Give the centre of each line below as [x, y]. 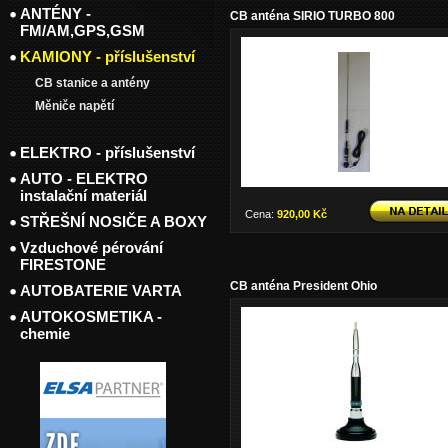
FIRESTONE [63, 264]
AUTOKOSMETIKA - [91, 316]
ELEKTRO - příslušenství [107, 152]
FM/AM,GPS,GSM [82, 30]
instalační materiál [83, 195]
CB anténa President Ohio [303, 286]
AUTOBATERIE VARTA [101, 290]
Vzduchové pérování [91, 247]
